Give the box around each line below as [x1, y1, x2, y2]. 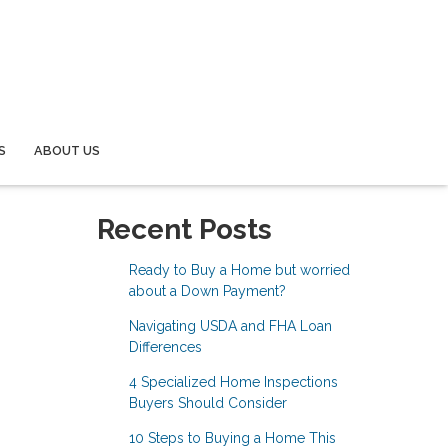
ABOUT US [34, 142, 101, 158]
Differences [128, 338, 202, 355]
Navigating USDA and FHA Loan [128, 317, 332, 334]
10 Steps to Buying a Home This [128, 429, 336, 446]
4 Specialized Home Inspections [128, 373, 338, 390]
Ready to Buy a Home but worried [128, 261, 350, 278]
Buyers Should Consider [128, 394, 287, 411]
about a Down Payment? [128, 282, 286, 299]
